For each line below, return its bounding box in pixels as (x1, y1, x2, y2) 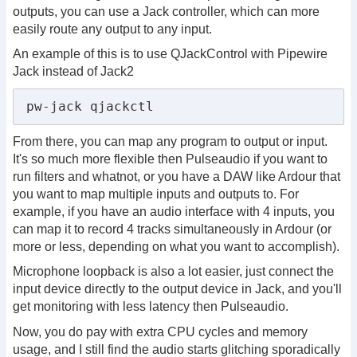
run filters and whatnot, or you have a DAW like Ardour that (13, 169, 340, 183)
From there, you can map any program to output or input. (13, 134, 328, 148)
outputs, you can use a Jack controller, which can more (13, 4, 320, 18)
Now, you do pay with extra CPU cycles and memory (13, 325, 308, 339)
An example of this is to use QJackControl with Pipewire (13, 47, 328, 61)
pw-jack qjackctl (26, 99, 154, 115)
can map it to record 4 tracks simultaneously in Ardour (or (13, 222, 331, 236)
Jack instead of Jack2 (13, 65, 134, 79)
